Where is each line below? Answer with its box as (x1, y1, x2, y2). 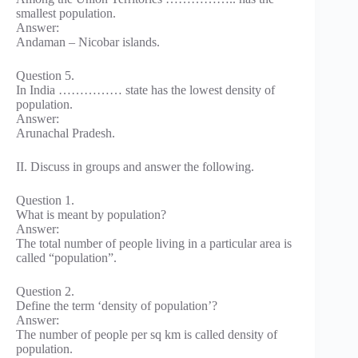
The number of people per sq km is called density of (16, 327, 277, 341)
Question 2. (16, 284, 74, 298)
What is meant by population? (16, 207, 166, 221)
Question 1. (16, 193, 74, 207)
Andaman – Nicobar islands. (16, 34, 160, 49)
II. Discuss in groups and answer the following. (16, 159, 254, 173)
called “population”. (16, 250, 117, 265)
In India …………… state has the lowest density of (16, 82, 275, 97)
